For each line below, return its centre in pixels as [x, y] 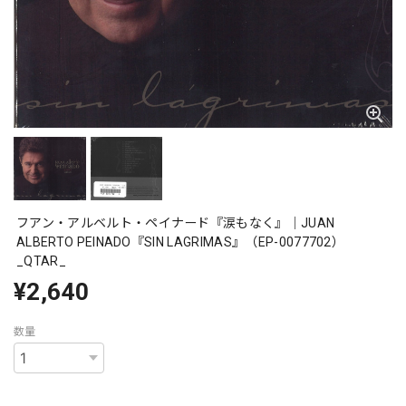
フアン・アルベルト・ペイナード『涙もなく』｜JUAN [176, 223]
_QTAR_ [41, 261]
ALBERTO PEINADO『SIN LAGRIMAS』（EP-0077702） [181, 242]
